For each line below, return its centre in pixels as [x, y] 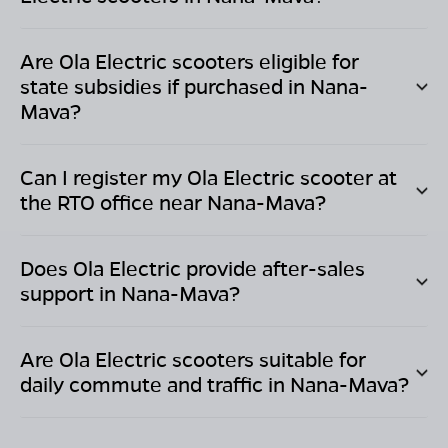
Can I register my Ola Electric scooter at [208, 177]
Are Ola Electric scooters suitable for [193, 359]
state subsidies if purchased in [165, 86]
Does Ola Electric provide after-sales [192, 268]
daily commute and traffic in [155, 384]
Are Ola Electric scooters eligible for [189, 61]
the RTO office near [113, 202]
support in [70, 293]
